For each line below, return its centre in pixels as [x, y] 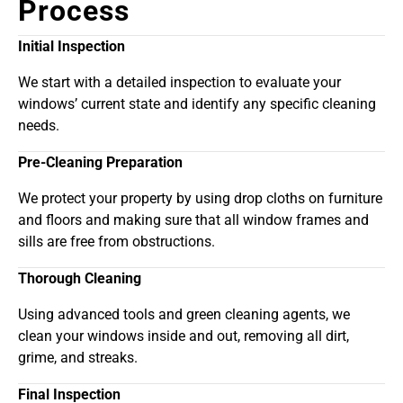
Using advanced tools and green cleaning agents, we [184, 315]
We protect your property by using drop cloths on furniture [200, 199]
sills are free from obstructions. [116, 242]
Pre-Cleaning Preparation [100, 163]
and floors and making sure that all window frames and [193, 220]
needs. [39, 126]
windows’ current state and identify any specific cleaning [197, 104]
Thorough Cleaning [80, 279]
